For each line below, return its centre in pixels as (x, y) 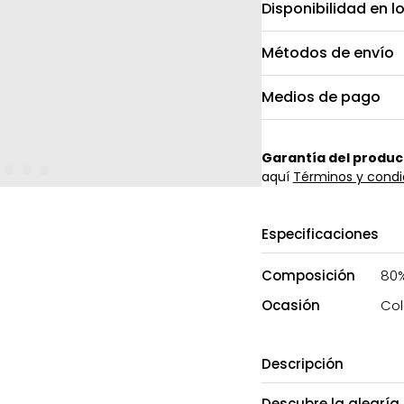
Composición (308, 275)
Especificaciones (320, 234)
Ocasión (290, 305)
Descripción (302, 363)
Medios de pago (321, 96)
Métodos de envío (327, 52)
